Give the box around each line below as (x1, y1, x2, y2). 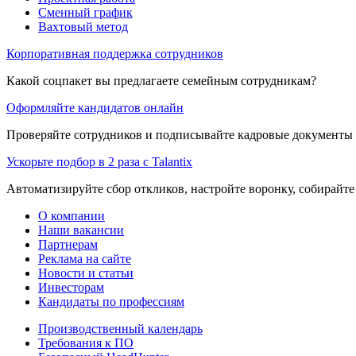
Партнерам (38, 237, 98, 251)
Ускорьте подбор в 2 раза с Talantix (6, 154, 192, 168)
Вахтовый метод (38, 19, 128, 33)
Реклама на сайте (38, 251, 131, 265)
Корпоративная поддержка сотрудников (6, 46, 223, 60)
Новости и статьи (38, 265, 133, 280)
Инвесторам (38, 280, 104, 294)
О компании (38, 208, 105, 222)
